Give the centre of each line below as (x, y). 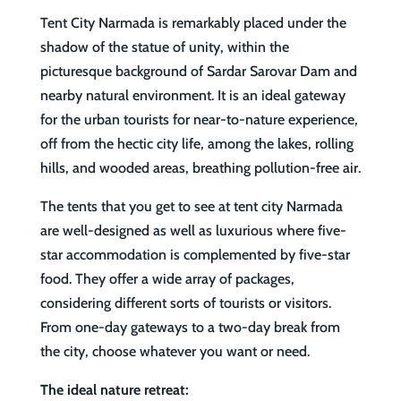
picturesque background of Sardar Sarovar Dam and (198, 72)
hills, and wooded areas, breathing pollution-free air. (200, 168)
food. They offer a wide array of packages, (167, 279)
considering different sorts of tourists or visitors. (185, 303)
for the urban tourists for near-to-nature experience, (199, 120)
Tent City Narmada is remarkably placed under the (193, 23)
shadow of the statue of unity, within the (164, 47)
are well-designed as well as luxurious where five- (193, 231)
